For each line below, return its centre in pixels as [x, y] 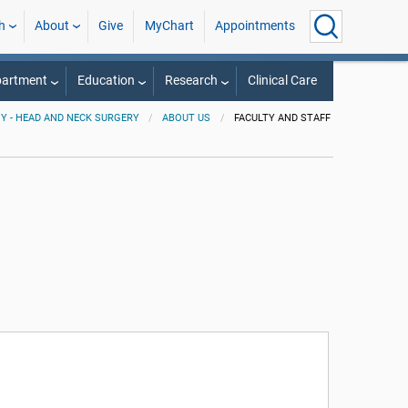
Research [191, 81]
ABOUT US [187, 118]
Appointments [255, 26]
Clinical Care [282, 81]
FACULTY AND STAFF [283, 118]
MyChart [169, 26]
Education [106, 81]
